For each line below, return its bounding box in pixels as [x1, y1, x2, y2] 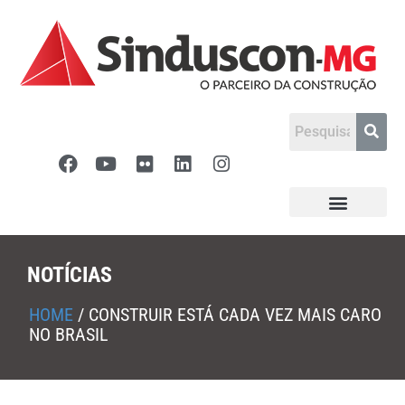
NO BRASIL [29, 324, 108, 345]
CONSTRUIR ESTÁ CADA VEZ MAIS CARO [89, 304, 381, 325]
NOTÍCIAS [27, 262, 112, 287]
